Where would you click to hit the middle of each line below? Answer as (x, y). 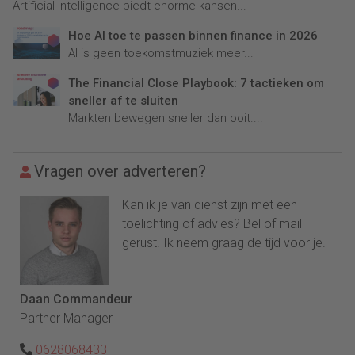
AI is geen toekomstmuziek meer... (161, 53)
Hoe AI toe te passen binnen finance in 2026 (193, 36)
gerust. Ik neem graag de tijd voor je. (224, 243)
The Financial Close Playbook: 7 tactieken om (196, 84)
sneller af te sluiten (123, 101)
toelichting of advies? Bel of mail (212, 224)
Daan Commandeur (76, 300)
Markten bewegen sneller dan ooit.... (166, 118)
